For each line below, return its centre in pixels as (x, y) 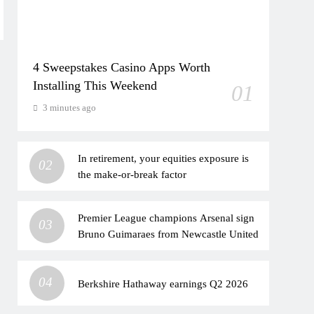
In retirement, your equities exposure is (164, 158)
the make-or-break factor (132, 174)
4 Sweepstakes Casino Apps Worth (122, 67)
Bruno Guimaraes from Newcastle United (169, 234)
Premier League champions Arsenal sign (166, 218)
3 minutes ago (70, 108)
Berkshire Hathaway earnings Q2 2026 (163, 283)
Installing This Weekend (95, 86)
